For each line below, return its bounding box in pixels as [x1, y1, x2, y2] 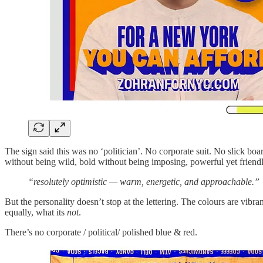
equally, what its [5, 207, 67, 218]
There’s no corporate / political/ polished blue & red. [5, 227, 197, 238]
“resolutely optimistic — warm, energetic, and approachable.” [28, 177, 259, 187]
